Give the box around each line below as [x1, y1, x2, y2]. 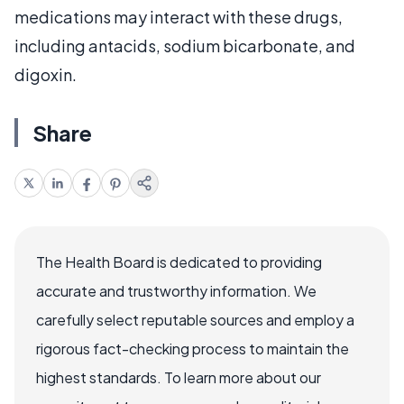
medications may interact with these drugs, [14, 5, 343, 27]
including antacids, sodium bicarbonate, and [14, 34, 355, 56]
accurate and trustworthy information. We [36, 280, 317, 300]
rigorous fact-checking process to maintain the [36, 338, 349, 358]
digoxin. [14, 63, 77, 85]
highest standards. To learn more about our [36, 367, 321, 387]
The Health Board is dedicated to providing [36, 252, 322, 271]
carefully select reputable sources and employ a [36, 309, 354, 329]
